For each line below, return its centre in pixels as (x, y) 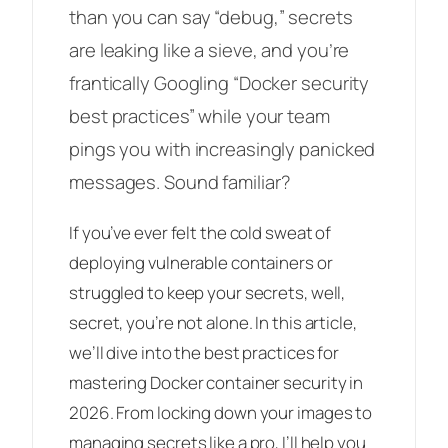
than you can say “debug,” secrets (211, 17)
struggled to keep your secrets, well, (207, 293)
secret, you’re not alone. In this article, (213, 323)
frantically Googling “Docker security (219, 83)
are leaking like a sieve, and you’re (209, 50)
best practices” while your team (199, 116)
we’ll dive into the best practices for (204, 353)
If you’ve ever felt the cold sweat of (200, 233)
